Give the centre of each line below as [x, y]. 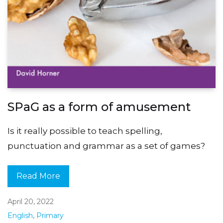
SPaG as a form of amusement [99, 107]
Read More [38, 176]
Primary [50, 215]
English [20, 215]
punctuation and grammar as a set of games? [106, 146]
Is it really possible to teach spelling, [85, 131]
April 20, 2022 [31, 201]
